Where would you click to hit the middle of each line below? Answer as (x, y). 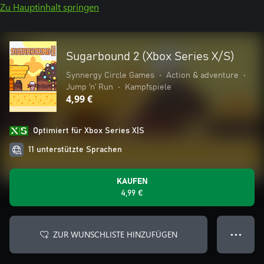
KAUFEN (132, 181)
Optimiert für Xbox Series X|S (89, 131)
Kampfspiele (148, 87)
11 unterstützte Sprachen (75, 150)
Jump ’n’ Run (90, 87)
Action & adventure (202, 75)
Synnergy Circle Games (110, 75)
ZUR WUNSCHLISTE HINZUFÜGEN (115, 234)
